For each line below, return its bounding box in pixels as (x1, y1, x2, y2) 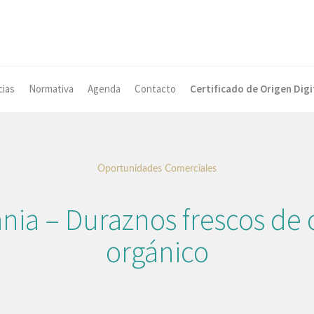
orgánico (105, 233, 209, 271)
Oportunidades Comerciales (97, 164, 217, 175)
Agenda (88, 82, 121, 96)
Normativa (29, 82, 74, 96)
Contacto (135, 82, 176, 96)
